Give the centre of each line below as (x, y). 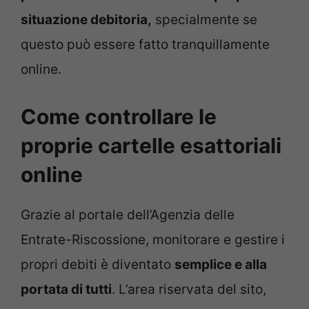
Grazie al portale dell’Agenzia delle (128, 215)
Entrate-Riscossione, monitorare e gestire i (153, 239)
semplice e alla (221, 264)
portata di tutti (66, 289)
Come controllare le (119, 116)
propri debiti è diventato (98, 264)
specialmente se (205, 20)
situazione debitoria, (86, 20)
